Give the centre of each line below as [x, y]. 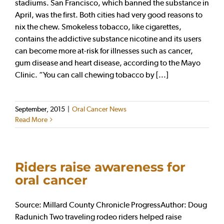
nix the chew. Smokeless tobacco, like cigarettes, [98, 26]
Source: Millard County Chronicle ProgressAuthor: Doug [111, 204]
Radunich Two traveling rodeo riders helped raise [98, 216]
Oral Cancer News [99, 109]
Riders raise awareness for [100, 167]
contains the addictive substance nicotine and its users [108, 38]
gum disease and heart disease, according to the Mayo [108, 62]
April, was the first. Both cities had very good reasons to [109, 14]
